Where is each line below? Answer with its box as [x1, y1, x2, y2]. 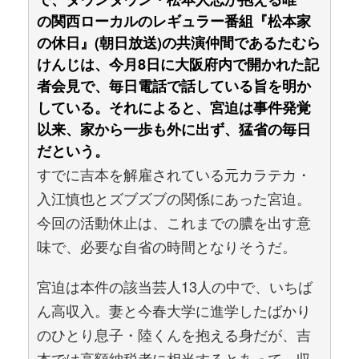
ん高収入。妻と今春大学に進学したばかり [37, 300, 311, 321]
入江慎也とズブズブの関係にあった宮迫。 [37, 188, 311, 208]
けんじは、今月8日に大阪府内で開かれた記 [37, 54, 319, 75]
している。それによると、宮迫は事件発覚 [37, 97, 311, 118]
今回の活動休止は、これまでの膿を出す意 [37, 212, 311, 232]
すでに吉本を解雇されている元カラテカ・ [37, 163, 311, 184]
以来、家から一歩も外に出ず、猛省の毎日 [37, 119, 311, 139]
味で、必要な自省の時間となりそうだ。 [37, 236, 296, 256]
